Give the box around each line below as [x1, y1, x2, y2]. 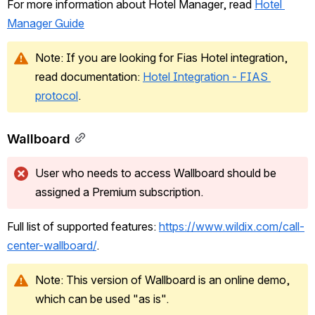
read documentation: [35, 69, 143, 84]
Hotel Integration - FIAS [143, 69, 268, 84]
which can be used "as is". [35, 291, 169, 306]
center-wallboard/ [7, 238, 96, 252]
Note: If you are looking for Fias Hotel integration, [35, 50, 288, 65]
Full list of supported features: [7, 219, 159, 233]
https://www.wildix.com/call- [159, 219, 304, 233]
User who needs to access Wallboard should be [35, 165, 276, 180]
